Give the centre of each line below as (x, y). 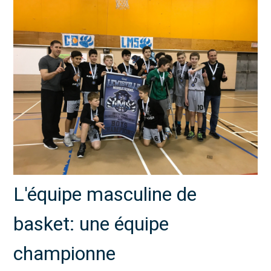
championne (65, 253)
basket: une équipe (91, 224)
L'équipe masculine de (105, 194)
